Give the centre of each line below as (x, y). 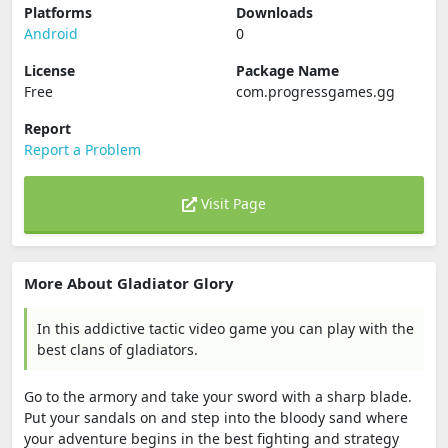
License (49, 70)
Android (51, 33)
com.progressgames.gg (315, 91)
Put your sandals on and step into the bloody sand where (216, 417)
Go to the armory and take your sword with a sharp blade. (218, 396)
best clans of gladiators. (117, 349)
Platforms (58, 12)
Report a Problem (82, 149)
